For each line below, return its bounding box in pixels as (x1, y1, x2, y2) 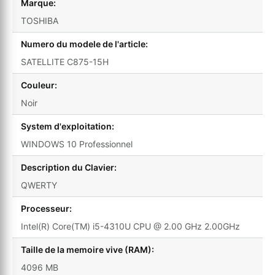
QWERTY (21, 180, 57, 191)
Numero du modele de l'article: (21, 39, 148, 50)
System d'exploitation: (21, 121, 114, 132)
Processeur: (21, 203, 72, 214)
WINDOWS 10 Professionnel (21, 139, 133, 150)
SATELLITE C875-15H (21, 56, 109, 68)
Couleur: (21, 80, 57, 91)
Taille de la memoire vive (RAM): (21, 244, 154, 255)
